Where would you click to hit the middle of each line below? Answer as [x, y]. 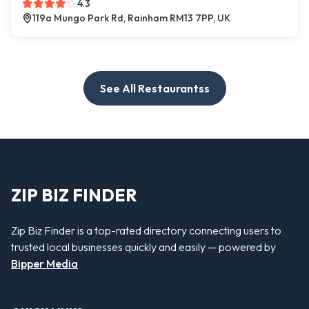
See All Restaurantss [154, 89]
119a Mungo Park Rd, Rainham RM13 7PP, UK [131, 18]
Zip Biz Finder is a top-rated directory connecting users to [146, 230]
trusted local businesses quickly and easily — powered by [143, 247]
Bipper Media [44, 263]
